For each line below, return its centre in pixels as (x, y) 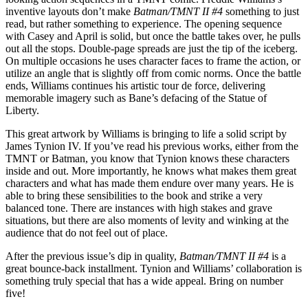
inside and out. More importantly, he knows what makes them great (151, 170)
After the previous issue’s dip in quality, (92, 256)
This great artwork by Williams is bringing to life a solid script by (146, 133)
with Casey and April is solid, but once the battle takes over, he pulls (153, 36)
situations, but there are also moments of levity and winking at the (147, 220)
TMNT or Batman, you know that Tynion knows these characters (147, 158)
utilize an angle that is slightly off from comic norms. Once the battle (153, 73)
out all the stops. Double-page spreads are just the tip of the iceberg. (152, 48)
